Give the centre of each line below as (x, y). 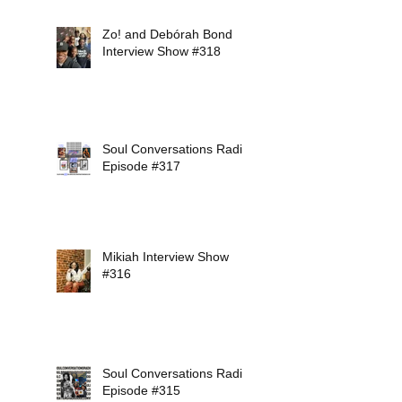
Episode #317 (141, 166)
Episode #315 (141, 390)
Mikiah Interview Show (166, 256)
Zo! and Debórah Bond (167, 34)
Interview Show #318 (162, 51)
